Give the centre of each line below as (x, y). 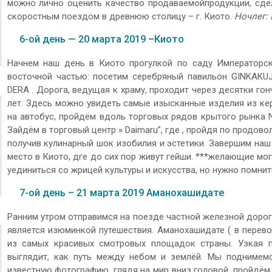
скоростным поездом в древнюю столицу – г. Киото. (121, 16)
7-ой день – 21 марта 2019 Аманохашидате (121, 193)
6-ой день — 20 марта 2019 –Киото (101, 39)
